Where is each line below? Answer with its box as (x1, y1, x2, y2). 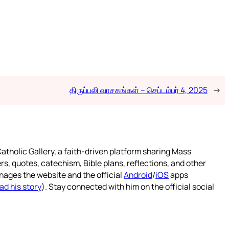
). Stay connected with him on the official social (41, 181, 214, 193)
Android (124, 169, 152, 181)
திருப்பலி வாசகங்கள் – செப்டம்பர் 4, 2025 (69, 84, 208, 96)
